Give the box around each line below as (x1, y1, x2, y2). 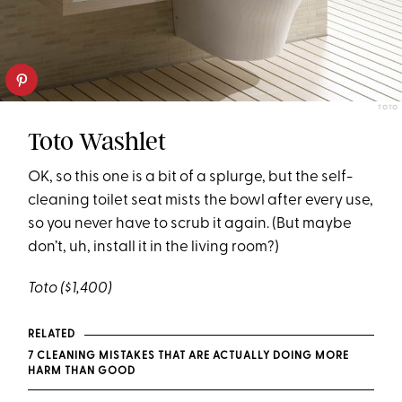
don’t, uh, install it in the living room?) (28, 239, 283, 255)
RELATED (28, 328, 75, 340)
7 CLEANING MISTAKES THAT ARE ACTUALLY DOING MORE (28, 350, 350, 362)
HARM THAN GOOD (28, 365, 136, 377)
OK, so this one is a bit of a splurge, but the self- (28, 169, 354, 185)
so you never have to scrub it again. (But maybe (28, 215, 353, 232)
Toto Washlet (28, 126, 167, 156)
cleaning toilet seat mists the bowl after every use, (28, 192, 374, 208)
